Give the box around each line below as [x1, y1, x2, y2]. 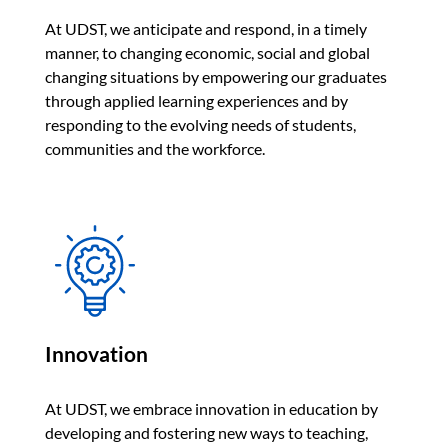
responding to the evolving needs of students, [45, 114, 356, 134]
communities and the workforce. [45, 138, 265, 158]
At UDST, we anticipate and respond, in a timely [45, 18, 367, 38]
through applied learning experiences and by [45, 90, 348, 110]
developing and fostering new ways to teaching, [45, 422, 368, 442]
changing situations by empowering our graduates [45, 66, 387, 86]
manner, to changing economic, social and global [45, 42, 370, 62]
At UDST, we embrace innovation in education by [45, 398, 378, 418]
